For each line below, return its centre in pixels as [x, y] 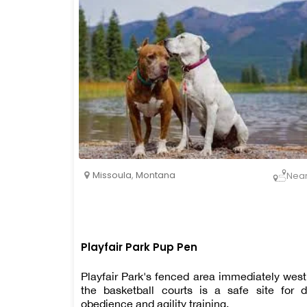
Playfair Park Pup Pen [139, 247]
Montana [156, 175]
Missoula [112, 175]
